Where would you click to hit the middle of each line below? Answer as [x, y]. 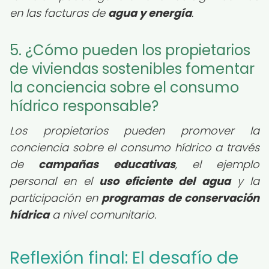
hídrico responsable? [84, 106]
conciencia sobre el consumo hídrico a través [134, 147]
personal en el [54, 181]
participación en [56, 198]
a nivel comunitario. [103, 215]
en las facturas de [59, 13]
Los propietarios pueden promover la [134, 131]
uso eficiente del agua [165, 181]
